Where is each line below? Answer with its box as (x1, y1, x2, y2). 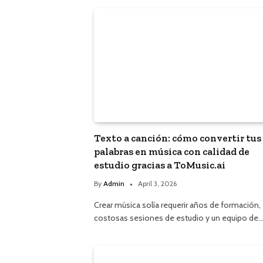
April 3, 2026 (138, 178, 177, 188)
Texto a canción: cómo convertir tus (94, 131, 261, 144)
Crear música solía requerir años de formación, (94, 199, 261, 210)
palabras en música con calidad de (94, 145, 249, 157)
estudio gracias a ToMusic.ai (94, 159, 225, 171)
